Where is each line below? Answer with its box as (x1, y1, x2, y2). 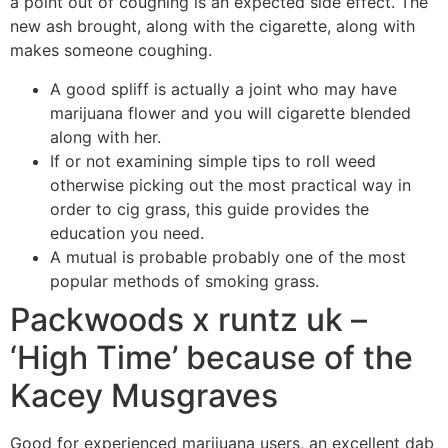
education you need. (50, 222, 204, 243)
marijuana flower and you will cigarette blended (50, 102, 411, 123)
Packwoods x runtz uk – (10, 299, 367, 339)
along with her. (50, 126, 161, 147)
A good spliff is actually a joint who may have (50, 78, 397, 99)
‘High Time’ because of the (10, 337, 413, 377)
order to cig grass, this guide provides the (50, 198, 369, 219)
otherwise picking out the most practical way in (50, 174, 411, 195)
